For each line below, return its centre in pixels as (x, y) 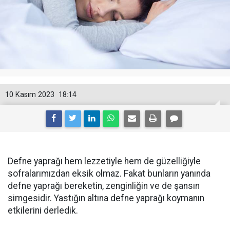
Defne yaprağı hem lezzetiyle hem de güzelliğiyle (104, 161)
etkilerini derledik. (43, 210)
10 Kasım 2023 (30, 95)
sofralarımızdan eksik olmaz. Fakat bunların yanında (109, 174)
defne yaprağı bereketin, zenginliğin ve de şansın (104, 186)
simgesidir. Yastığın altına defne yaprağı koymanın (106, 198)
